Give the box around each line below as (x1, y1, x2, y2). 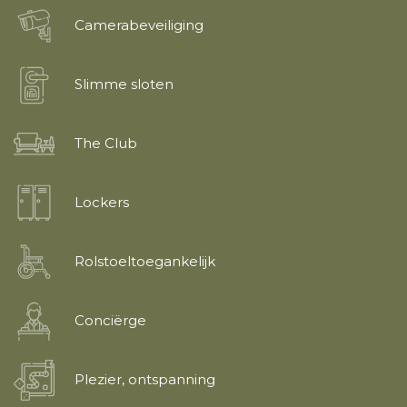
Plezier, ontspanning (74, 371, 215, 389)
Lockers (74, 194, 129, 212)
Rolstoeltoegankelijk (74, 253, 215, 271)
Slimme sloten (74, 75, 174, 94)
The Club (74, 134, 137, 153)
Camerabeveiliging (74, 16, 203, 35)
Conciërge (74, 312, 146, 330)
